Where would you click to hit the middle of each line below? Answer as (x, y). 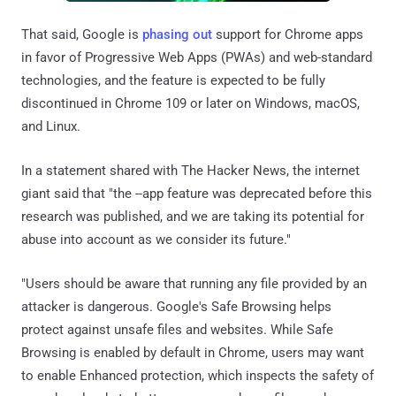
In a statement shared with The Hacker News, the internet (190, 170)
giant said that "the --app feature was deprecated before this (197, 193)
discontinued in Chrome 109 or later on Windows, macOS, (190, 103)
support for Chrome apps (288, 34)
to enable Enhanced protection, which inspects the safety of (198, 375)
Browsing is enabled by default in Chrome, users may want (193, 352)
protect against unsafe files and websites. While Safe (177, 329)
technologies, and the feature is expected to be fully (173, 80)
